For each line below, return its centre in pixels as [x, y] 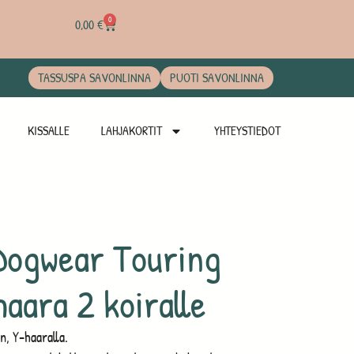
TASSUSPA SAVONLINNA [94, 77]
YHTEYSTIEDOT [247, 130]
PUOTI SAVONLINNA [217, 77]
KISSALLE [48, 130]
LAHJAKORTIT [131, 130]
